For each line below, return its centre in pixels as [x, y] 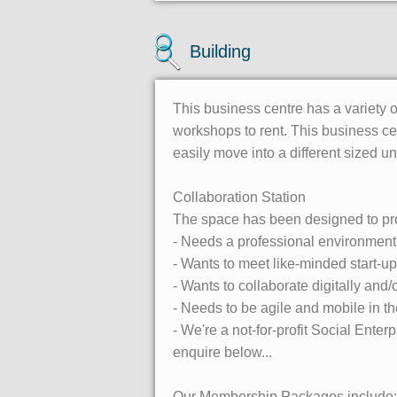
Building [220, 51]
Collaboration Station [239, 197]
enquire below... [222, 352]
